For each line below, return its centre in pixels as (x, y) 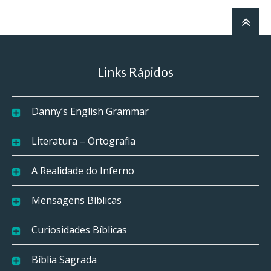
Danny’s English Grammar (90, 111)
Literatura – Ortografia (83, 141)
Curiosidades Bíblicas (79, 230)
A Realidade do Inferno (83, 170)
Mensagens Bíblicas (77, 200)
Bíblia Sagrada (64, 259)
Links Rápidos (135, 71)
